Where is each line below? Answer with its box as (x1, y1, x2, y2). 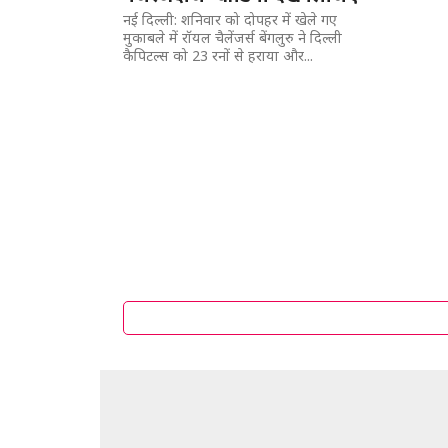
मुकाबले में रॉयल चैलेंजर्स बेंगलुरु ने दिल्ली (123, 28, 343, 47)
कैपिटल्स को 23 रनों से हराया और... (123, 46, 314, 65)
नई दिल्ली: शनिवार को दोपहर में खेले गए (123, 10, 338, 29)
